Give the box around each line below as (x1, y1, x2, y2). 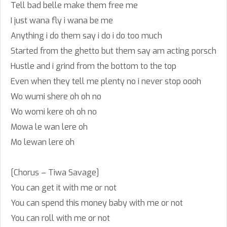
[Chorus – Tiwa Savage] (11, 167, 99, 178)
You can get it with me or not (11, 182, 117, 193)
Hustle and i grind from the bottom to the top (11, 61, 176, 71)
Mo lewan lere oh (11, 137, 74, 147)
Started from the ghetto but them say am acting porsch (11, 46, 216, 56)
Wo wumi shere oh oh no (11, 91, 101, 102)
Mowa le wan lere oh (11, 122, 88, 132)
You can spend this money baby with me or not (11, 198, 183, 208)
